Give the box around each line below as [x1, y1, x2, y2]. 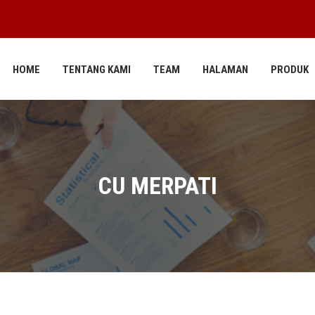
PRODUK [271, 63, 309, 76]
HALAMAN [202, 63, 248, 76]
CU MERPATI [98, 172, 217, 200]
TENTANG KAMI [63, 63, 131, 76]
